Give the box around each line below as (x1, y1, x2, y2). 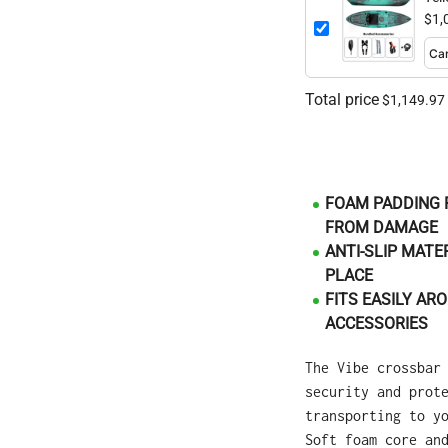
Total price (305, 90, 379, 110)
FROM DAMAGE (325, 218, 438, 238)
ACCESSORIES (325, 314, 428, 334)
